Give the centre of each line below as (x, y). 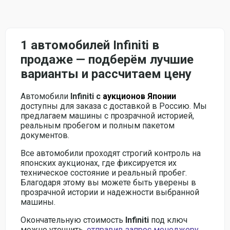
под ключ (169, 220)
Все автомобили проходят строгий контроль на (111, 154)
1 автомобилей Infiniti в (90, 45)
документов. (45, 136)
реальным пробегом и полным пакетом (98, 126)
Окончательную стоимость (73, 220)
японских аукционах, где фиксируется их (99, 163)
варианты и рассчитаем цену (106, 74)
